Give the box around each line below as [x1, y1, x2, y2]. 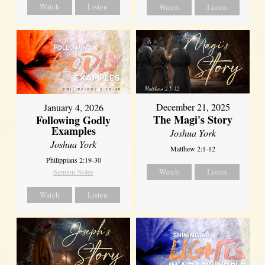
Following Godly [36, 112, 111, 128]
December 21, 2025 [156, 100, 230, 113]
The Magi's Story [153, 111, 233, 127]
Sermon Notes [53, 166, 94, 176]
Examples [51, 122, 96, 138]
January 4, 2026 [43, 101, 104, 114]
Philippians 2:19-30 [46, 154, 101, 164]
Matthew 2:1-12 [170, 143, 216, 153]
